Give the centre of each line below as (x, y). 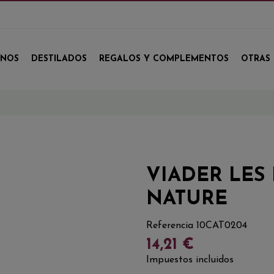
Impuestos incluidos (190, 260)
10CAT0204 (222, 225)
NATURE (187, 199)
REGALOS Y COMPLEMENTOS (164, 59)
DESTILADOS (59, 59)
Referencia (170, 225)
